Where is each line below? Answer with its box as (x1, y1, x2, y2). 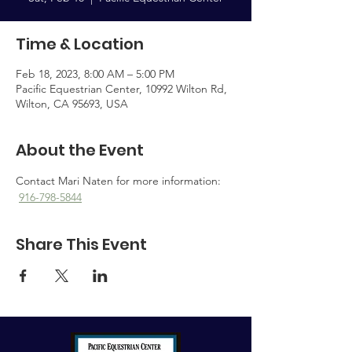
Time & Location (16, 33, 144, 55)
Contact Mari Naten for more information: (16, 174, 224, 188)
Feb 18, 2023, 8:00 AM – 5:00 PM (16, 67, 174, 81)
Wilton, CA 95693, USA (16, 97, 128, 111)
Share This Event (16, 233, 147, 255)
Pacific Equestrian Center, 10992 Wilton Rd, (16, 82, 227, 96)
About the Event (16, 139, 144, 161)
